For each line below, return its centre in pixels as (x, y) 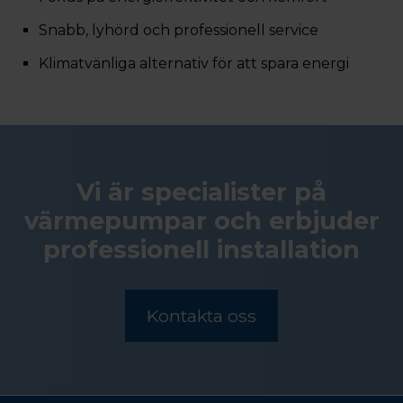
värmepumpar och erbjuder (201, 221)
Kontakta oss (201, 316)
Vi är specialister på (201, 192)
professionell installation (201, 250)
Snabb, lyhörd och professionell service (179, 30)
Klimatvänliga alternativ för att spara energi (194, 63)
